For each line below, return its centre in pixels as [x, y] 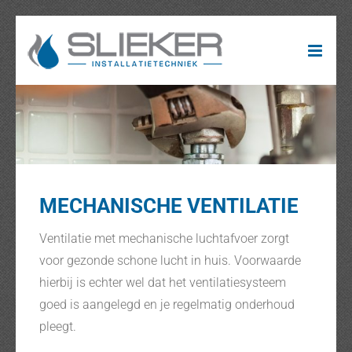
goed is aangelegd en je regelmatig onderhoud [167, 304]
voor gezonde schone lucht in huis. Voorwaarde [170, 260]
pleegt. [57, 326]
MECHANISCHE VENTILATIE [169, 205]
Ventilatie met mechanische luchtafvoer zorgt [164, 238]
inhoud [34, 70]
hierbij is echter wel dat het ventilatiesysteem [162, 282]
